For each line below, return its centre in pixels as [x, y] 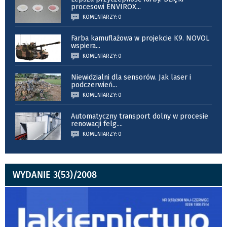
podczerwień [92, 85]
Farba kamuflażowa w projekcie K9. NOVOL [140, 38]
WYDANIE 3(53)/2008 [55, 175]
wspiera [83, 46]
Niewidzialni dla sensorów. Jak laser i [131, 77]
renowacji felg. [94, 124]
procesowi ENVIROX [104, 7]
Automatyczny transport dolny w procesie [140, 116]
